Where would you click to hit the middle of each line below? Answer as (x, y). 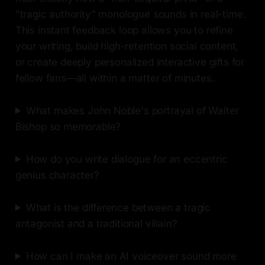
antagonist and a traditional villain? (96, 223)
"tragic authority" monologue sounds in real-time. (130, 14)
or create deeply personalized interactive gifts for (130, 62)
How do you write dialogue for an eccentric (127, 159)
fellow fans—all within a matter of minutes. (115, 78)
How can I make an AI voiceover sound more (131, 256)
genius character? (57, 175)
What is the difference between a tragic (118, 207)
